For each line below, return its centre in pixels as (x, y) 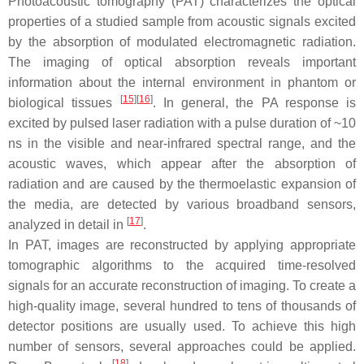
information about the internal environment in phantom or (182, 83)
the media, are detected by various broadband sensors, (182, 205)
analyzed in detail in (67, 225)
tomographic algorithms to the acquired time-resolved (182, 266)
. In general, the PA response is (254, 103)
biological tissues (64, 103)
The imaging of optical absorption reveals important (182, 63)
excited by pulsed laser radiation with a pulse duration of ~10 (182, 123)
